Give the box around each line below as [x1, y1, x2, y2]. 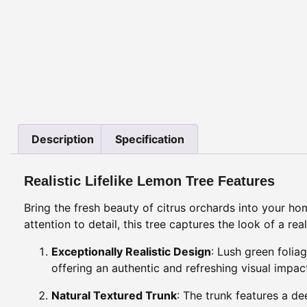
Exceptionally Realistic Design [51, 244, 211, 258]
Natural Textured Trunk [51, 288, 177, 302]
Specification [114, 132, 184, 146]
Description [32, 132, 95, 146]
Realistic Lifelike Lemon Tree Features [24, 173, 275, 188]
